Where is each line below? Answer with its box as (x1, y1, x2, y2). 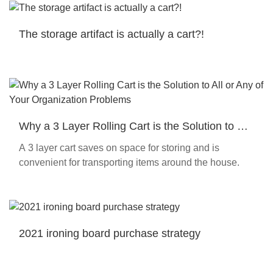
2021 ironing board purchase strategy (19, 227, 200, 239)
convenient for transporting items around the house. (19, 157, 239, 168)
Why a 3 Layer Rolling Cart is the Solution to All (19, 119, 249, 132)
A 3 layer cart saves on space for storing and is (19, 142, 219, 153)
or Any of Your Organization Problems (19, 136, 202, 149)
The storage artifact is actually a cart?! (19, 27, 204, 40)
